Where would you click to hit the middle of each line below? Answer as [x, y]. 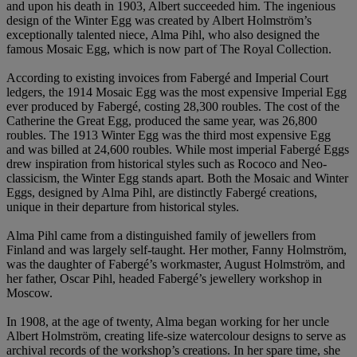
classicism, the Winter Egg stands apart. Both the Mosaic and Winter [177, 178]
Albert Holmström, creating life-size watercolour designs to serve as [176, 335]
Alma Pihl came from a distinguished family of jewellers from [161, 235]
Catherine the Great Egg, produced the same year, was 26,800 [162, 120]
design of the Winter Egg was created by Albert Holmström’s [159, 20]
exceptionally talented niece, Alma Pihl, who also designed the [163, 34]
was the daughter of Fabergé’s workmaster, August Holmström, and [176, 264]
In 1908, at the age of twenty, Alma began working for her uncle [168, 321]
